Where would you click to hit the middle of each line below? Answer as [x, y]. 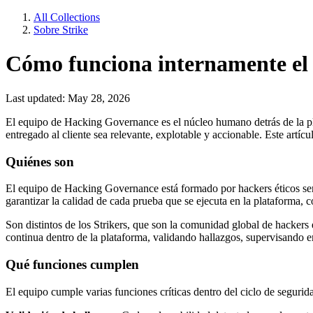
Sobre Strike [61, 30]
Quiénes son [40, 161]
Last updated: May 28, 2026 [68, 98]
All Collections [67, 17]
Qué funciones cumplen [72, 265]
